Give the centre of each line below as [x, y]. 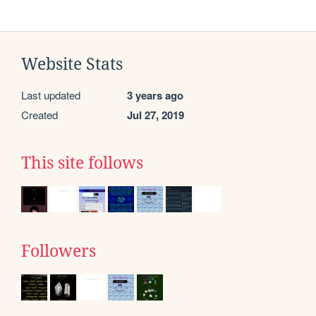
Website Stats [72, 64]
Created [39, 114]
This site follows [82, 163]
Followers [59, 251]
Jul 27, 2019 [156, 115]
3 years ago [155, 95]
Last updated [51, 95]
